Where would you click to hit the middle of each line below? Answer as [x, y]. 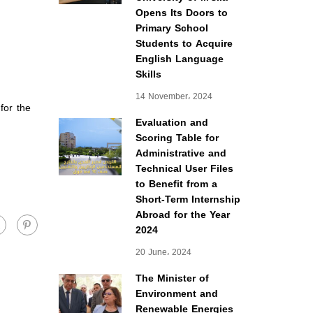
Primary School [172, 28]
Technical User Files [184, 169]
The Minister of [172, 278]
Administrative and [181, 153]
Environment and [176, 294]
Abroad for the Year [182, 215]
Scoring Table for [177, 138]
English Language [179, 59]
